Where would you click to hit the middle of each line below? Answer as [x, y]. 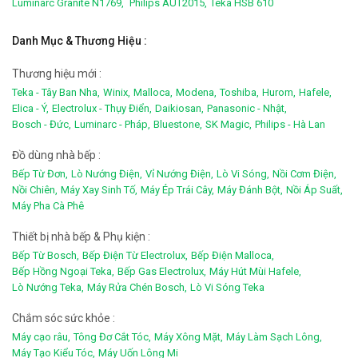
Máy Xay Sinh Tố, [99, 190]
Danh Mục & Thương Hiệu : [80, 41]
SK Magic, [229, 125]
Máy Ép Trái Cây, [177, 190]
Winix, [117, 93]
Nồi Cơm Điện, [304, 174]
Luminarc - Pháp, [112, 125]
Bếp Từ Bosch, [46, 256]
